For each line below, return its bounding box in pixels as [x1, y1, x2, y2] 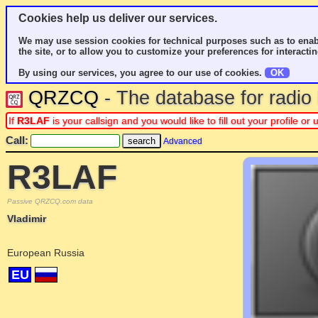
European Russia [7, 247, 84, 258]
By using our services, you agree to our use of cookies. [18, 67, 265, 78]
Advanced [163, 136, 202, 146]
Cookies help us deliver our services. [18, 12, 217, 24]
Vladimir [7, 213, 46, 224]
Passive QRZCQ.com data [7, 197, 93, 205]
